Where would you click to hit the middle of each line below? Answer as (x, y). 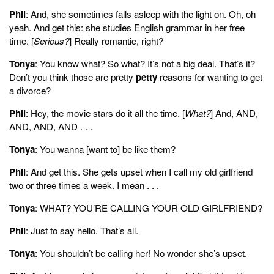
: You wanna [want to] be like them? (105, 149)
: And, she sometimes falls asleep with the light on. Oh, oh (141, 13)
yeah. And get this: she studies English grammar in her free (127, 27)
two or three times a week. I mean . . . (84, 185)
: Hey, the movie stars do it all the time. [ (105, 113)
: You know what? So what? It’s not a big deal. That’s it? (145, 63)
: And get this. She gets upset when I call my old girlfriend (139, 171)
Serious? (51, 40)
